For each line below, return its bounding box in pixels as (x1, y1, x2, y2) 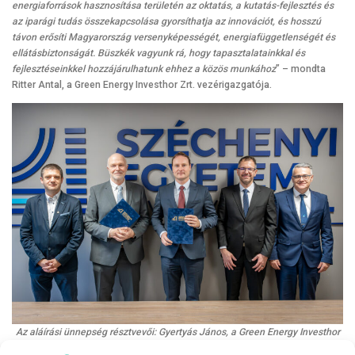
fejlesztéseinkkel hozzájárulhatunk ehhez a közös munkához (12, 63, 276, 75)
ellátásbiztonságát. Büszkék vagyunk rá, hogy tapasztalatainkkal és (12, 48, 305, 59)
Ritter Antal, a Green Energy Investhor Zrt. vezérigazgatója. (12, 79, 272, 91)
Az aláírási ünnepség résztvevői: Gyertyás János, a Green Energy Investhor (15, 326, 340, 338)
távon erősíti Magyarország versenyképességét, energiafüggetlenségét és (12, 32, 335, 44)
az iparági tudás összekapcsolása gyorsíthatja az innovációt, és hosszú (12, 16, 321, 28)
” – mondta (276, 63, 326, 75)
